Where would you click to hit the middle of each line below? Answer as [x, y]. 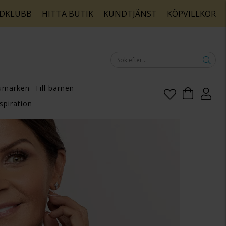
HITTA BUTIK [69, 14]
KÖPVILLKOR [190, 14]
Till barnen [54, 88]
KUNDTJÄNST [130, 14]
